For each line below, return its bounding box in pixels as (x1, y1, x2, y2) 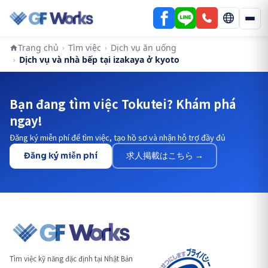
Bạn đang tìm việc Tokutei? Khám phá (10, 95, 236, 112)
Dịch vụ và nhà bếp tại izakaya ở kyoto (19, 54, 179, 65)
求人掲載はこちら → (126, 150, 203, 161)
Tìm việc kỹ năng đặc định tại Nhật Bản (10, 254, 133, 263)
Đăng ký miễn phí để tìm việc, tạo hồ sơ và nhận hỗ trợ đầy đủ (10, 132, 226, 143)
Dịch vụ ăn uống (111, 42, 176, 53)
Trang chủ (18, 42, 59, 53)
